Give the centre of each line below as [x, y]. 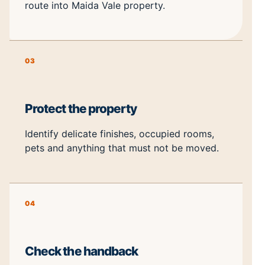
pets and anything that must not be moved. [122, 148]
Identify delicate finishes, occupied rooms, [119, 134]
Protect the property [81, 108]
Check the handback [82, 251]
